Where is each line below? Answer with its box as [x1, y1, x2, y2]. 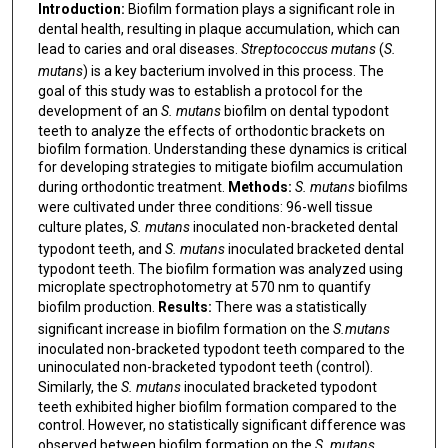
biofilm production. [37, 298, 158, 315]
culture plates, [37, 218, 130, 235]
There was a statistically [214, 298, 367, 315]
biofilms [354, 178, 408, 195]
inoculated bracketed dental [227, 240, 404, 257]
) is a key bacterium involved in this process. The [82, 62, 384, 79]
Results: [157, 298, 215, 315]
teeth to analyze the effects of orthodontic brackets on [37, 122, 385, 139]
